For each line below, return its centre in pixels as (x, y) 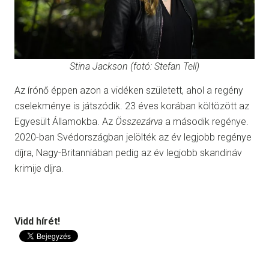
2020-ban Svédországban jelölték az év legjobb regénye (133, 137)
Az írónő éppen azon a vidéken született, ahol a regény (129, 90)
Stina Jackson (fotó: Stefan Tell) (134, 66)
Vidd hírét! (37, 221)
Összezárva (139, 121)
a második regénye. (206, 121)
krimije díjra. (39, 168)
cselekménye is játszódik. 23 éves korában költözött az (132, 106)
